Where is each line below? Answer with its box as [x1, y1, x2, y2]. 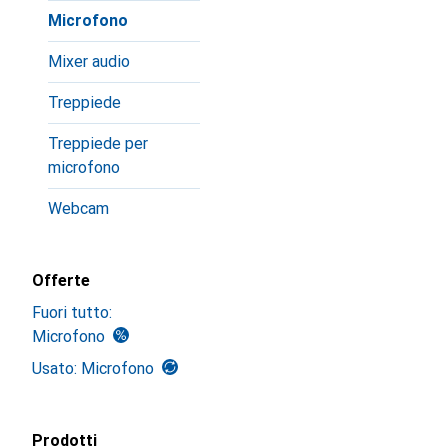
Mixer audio [48, 52, 130, 71]
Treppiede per [48, 134, 148, 153]
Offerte [32, 271, 90, 290]
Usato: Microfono [32, 359, 154, 378]
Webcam [48, 199, 109, 218]
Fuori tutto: [32, 303, 112, 322]
